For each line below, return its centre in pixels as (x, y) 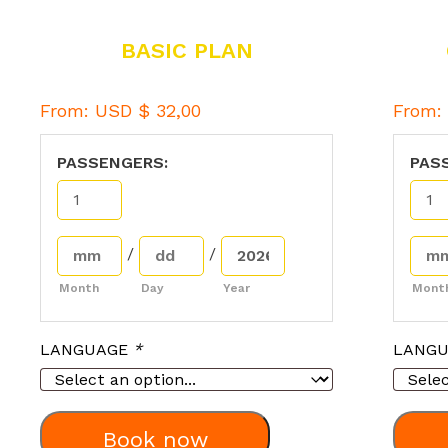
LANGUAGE (86, 349)
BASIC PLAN (186, 50)
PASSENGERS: (112, 162)
